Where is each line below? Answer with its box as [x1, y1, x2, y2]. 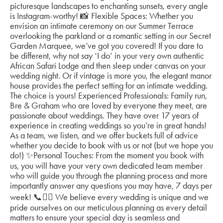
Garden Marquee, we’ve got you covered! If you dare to [10, 41, 203, 51]
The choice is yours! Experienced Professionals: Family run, [10, 91, 207, 101]
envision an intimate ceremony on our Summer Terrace [10, 21, 194, 31]
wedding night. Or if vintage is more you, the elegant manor [10, 71, 212, 81]
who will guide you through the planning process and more [10, 171, 208, 181]
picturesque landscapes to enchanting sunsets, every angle [10, 1, 208, 11]
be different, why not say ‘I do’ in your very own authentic [10, 51, 204, 61]
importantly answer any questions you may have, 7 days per [10, 181, 212, 191]
